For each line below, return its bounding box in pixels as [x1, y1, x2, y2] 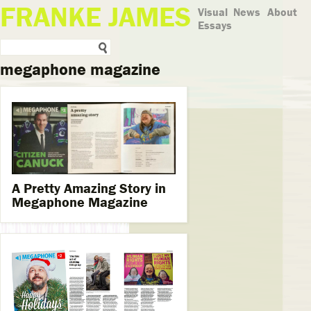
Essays [198, 18, 232, 32]
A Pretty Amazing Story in [12, 179, 166, 197]
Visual [198, 5, 228, 19]
